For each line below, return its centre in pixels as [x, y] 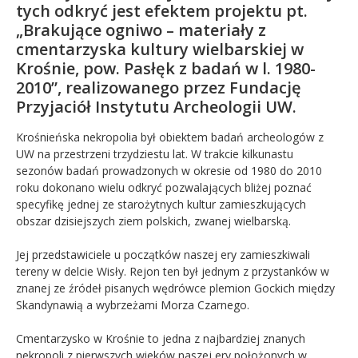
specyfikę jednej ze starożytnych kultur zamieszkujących [161, 204]
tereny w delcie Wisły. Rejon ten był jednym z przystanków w [173, 271]
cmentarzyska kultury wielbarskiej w [160, 49]
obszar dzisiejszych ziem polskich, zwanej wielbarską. [153, 221]
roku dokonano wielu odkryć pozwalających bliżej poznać [164, 187]
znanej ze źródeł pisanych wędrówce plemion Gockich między [175, 288]
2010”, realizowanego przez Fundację [159, 87]
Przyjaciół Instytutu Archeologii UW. [156, 106]
